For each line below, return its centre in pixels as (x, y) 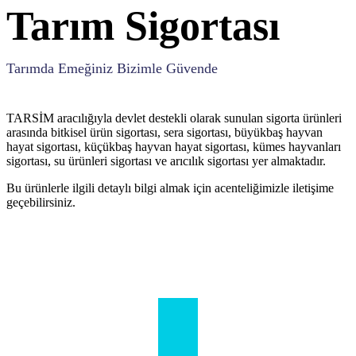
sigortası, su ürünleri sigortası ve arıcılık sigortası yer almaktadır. (166, 161)
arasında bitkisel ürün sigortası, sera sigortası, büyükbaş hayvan (164, 133)
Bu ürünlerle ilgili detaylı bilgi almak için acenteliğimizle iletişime (170, 188)
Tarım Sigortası (143, 26)
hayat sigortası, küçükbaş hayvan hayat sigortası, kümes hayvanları (174, 147)
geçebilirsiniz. (41, 203)
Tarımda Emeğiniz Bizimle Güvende (112, 69)
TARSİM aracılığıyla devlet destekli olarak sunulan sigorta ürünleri (174, 118)
